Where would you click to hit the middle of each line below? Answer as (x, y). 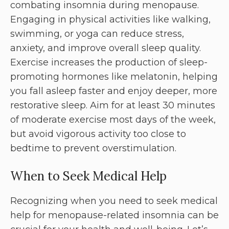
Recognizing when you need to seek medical (114, 201)
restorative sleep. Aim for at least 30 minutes (113, 106)
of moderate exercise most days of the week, (113, 120)
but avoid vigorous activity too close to (98, 134)
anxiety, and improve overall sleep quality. (106, 48)
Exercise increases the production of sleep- (109, 63)
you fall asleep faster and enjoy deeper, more (114, 91)
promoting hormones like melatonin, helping (114, 77)
